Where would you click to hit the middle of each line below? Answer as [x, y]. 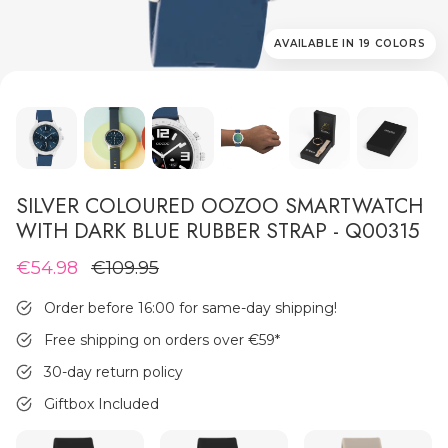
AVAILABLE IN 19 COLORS [350, 44]
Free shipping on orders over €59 [159, 340]
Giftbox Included [101, 404]
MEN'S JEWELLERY [196, 190]
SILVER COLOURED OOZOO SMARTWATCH [219, 205]
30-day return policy [113, 372]
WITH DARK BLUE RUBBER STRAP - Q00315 [218, 230]
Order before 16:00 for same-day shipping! [190, 308]
